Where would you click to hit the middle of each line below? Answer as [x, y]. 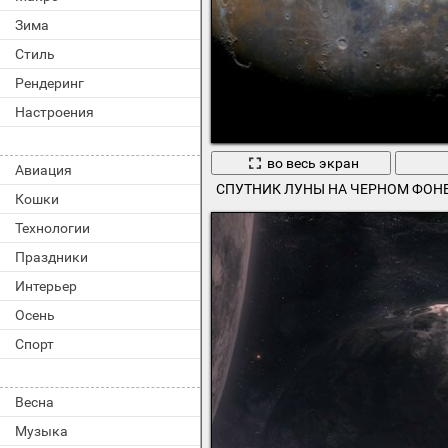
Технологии [52, 228]
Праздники [51, 257]
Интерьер [46, 286]
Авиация [43, 170]
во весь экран [312, 163]
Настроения [54, 112]
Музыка [41, 431]
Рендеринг [49, 83]
